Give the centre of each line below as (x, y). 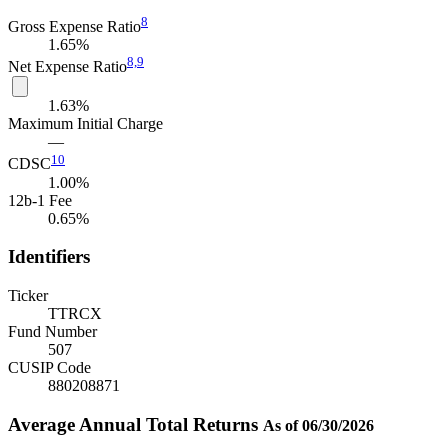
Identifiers (49, 257)
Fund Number (52, 332)
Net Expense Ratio (67, 67)
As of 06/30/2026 (318, 425)
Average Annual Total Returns (135, 424)
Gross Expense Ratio (74, 26)
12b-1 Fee (40, 200)
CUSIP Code (49, 368)
